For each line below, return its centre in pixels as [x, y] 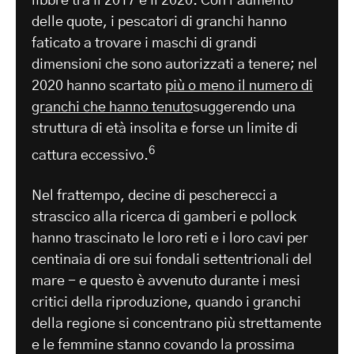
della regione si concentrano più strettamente [177, 324]
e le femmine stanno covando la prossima [163, 345]
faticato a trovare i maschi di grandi [144, 43]
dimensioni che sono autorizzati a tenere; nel [175, 64]
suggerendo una [244, 107]
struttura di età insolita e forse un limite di [165, 128]
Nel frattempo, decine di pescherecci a [154, 196]
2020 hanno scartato [98, 86]
